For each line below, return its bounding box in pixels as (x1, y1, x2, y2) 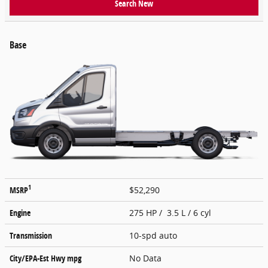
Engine (10, 206, 31, 218)
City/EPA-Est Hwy (10, 252, 67, 264)
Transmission (10, 229, 52, 241)
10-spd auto (129, 229, 179, 241)
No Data (129, 252, 166, 264)
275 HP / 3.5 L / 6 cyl (129, 206, 214, 218)
